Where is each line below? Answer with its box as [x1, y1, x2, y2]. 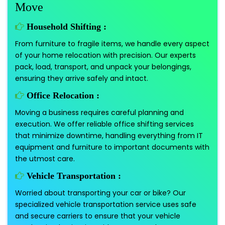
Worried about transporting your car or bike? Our [15, 188, 186, 198]
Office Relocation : [24, 90, 99, 101]
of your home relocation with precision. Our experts [15, 50, 196, 61]
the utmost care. [15, 154, 75, 164]
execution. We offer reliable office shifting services [15, 119, 194, 130]
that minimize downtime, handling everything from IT [15, 131, 203, 141]
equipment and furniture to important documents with [15, 142, 209, 153]
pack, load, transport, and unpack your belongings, [15, 62, 191, 72]
